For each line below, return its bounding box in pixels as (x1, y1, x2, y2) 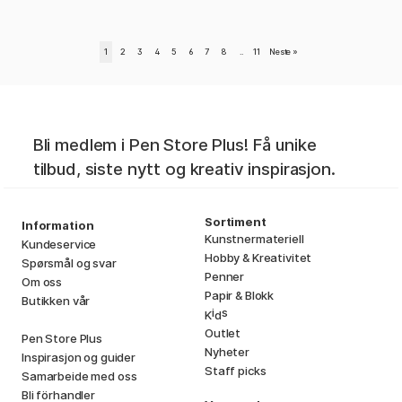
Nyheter (205, 344, 249, 359)
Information (22, 217, 94, 232)
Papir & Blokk (205, 287, 275, 302)
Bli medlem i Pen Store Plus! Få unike (32, 134, 317, 155)
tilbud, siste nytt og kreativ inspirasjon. (32, 158, 336, 179)
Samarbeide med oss (22, 368, 137, 383)
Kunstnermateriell (205, 231, 304, 246)
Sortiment (205, 214, 267, 229)
